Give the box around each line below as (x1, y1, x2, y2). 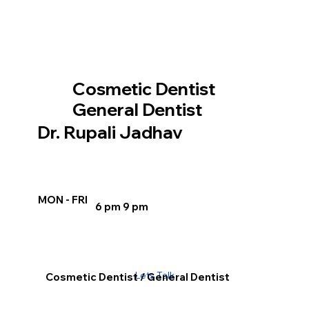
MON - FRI (37, 192, 88, 206)
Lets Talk (134, 269, 175, 282)
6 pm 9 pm (94, 199, 148, 213)
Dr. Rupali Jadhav (37, 121, 183, 143)
